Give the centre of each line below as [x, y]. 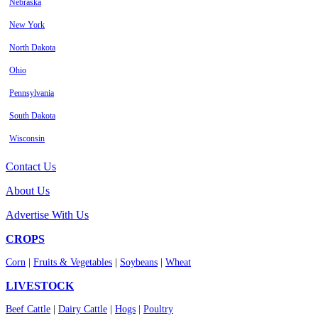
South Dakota [32, 116]
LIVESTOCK [40, 286]
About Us [28, 191]
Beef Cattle [28, 309]
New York [27, 25]
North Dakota [32, 48]
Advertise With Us [47, 215]
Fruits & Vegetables [73, 263]
